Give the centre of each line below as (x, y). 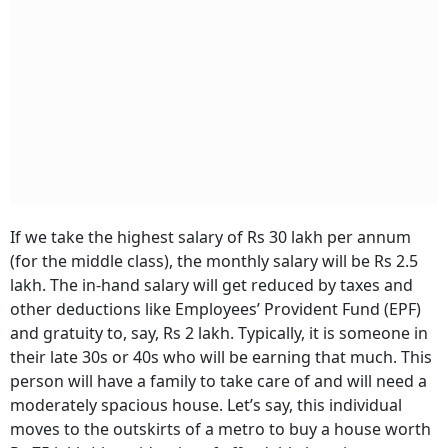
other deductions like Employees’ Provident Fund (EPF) (215, 309)
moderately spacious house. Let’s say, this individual (206, 405)
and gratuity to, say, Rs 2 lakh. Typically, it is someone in (219, 333)
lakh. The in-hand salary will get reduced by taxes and (211, 285)
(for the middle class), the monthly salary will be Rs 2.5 (214, 261)
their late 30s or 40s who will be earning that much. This (221, 357)
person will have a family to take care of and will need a (218, 381)
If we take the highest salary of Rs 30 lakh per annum (210, 237)
